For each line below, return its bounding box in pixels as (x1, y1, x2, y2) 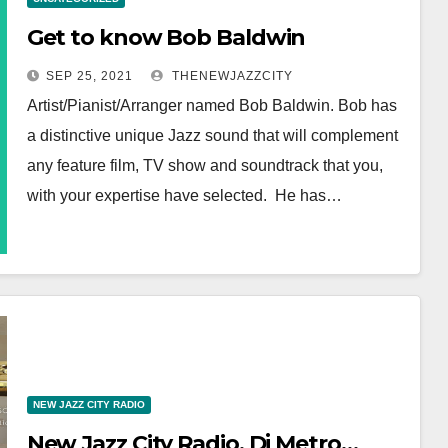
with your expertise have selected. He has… (26, 186, 342, 204)
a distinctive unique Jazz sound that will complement (26, 126, 398, 144)
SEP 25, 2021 (45, 68, 133, 83)
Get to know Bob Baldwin (26, 23, 306, 51)
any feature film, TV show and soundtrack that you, (26, 156, 383, 174)
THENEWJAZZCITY (167, 68, 293, 83)
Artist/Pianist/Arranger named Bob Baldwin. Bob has (26, 96, 397, 114)
